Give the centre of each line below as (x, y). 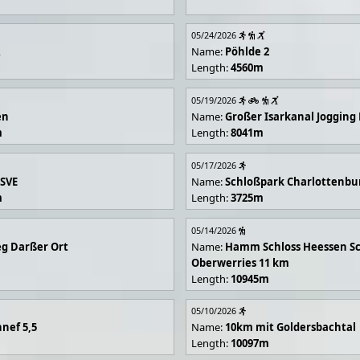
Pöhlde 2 (247, 52)
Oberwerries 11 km (241, 262)
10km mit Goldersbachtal (291, 327)
